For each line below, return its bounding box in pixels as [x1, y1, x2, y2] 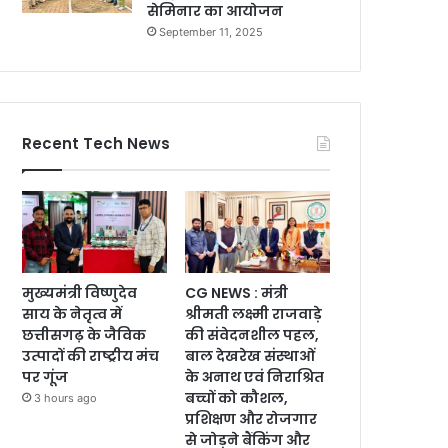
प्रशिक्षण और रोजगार [185, 408, 318, 429]
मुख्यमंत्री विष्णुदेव [22, 282, 137, 303]
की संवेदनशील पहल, [185, 324, 320, 345]
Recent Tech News [22, 133, 170, 155]
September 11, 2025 [159, 25, 263, 40]
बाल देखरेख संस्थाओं [185, 345, 316, 366]
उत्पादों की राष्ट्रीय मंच [22, 345, 159, 366]
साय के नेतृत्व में [22, 303, 122, 324]
